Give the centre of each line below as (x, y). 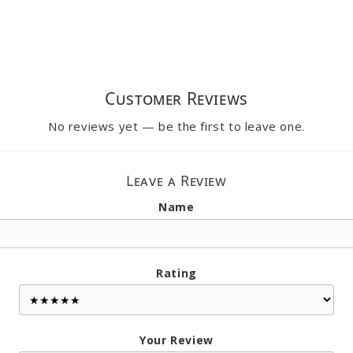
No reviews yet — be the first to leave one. (176, 126)
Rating (176, 273)
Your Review (176, 340)
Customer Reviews (176, 99)
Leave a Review (176, 181)
